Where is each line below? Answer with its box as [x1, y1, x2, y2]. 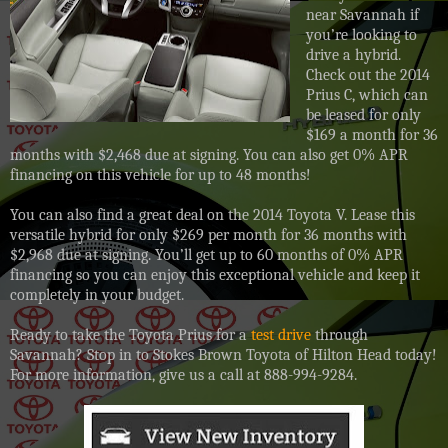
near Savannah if [305, 5, 419, 24]
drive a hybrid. [305, 45, 401, 64]
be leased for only [305, 105, 421, 124]
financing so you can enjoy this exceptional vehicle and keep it [10, 265, 420, 284]
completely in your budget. [10, 285, 184, 304]
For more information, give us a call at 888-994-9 [10, 365, 330, 384]
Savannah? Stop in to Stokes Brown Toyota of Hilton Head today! [10, 345, 437, 364]
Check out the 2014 [305, 65, 430, 84]
